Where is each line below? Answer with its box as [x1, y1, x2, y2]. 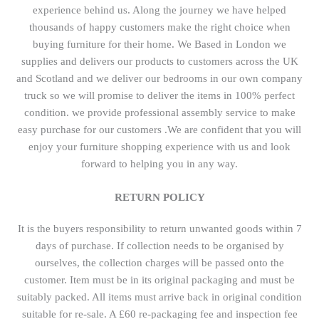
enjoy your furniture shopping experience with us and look [28, 141, 291, 153]
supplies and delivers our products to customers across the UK [21, 56, 298, 68]
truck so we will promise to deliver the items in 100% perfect [24, 90, 295, 102]
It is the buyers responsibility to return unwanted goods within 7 [17, 223, 302, 235]
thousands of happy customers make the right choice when [28, 21, 291, 33]
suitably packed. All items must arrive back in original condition [17, 291, 302, 303]
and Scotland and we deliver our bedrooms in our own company [16, 73, 303, 85]
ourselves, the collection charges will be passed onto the [35, 257, 284, 269]
